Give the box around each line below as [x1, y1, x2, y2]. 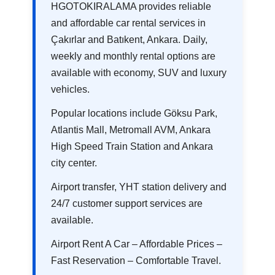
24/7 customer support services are [51, 198, 203, 209]
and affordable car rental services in [51, 17, 206, 28]
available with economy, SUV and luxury [51, 67, 227, 78]
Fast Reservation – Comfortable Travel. [51, 255, 222, 266]
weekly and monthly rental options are [51, 50, 216, 61]
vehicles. [51, 83, 90, 95]
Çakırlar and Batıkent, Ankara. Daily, [51, 34, 208, 45]
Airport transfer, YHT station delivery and [51, 181, 227, 192]
